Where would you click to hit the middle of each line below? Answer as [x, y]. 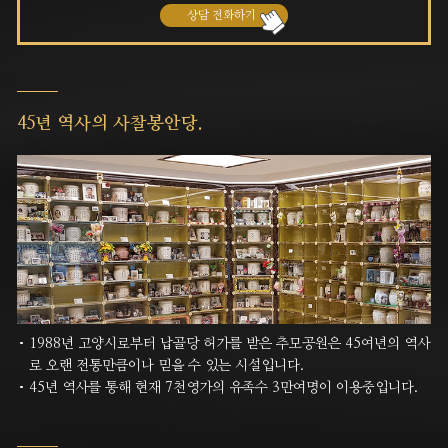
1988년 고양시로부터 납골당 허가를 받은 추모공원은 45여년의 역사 [230, 344]
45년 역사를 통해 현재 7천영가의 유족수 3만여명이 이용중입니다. [224, 388]
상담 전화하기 [221, 15]
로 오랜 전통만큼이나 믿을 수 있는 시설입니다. [167, 366]
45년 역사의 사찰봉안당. [110, 123]
